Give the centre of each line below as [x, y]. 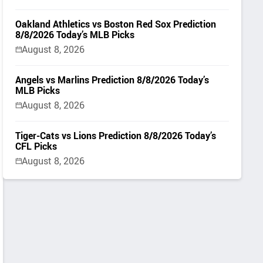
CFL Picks [36, 146]
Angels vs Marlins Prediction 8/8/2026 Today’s [112, 80]
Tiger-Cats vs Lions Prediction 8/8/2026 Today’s [116, 136]
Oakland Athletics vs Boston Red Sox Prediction [116, 24]
